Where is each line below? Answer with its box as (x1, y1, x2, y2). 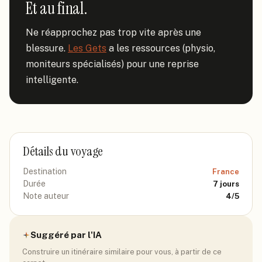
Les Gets (68, 43, 106, 54)
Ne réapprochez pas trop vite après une (26, 27, 201, 38)
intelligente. (26, 74, 78, 85)
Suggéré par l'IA (30, 230, 102, 240)
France (212, 167, 239, 176)
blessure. (26, 43, 68, 54)
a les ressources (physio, (106, 43, 215, 54)
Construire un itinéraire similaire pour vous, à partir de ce (22, 247, 222, 256)
